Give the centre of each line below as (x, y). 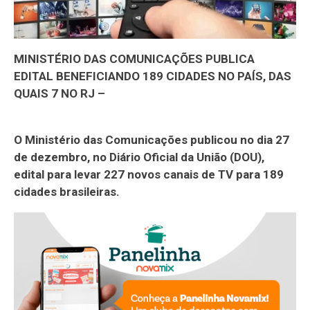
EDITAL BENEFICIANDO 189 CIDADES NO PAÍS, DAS (153, 76)
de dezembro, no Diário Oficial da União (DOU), (139, 157)
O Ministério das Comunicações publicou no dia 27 (152, 139)
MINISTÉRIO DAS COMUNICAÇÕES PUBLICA (134, 58)
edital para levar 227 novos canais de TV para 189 (149, 174)
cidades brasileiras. (67, 191)
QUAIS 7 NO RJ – (60, 93)
